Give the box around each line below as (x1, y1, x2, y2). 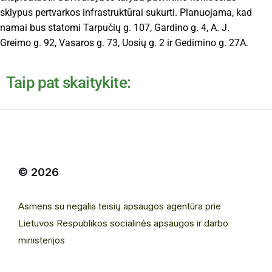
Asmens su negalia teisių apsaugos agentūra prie (18, 200, 221, 212)
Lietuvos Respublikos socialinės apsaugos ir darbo (18, 217, 228, 229)
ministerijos (18, 234, 65, 246)
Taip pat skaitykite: (6, 73, 131, 92)
